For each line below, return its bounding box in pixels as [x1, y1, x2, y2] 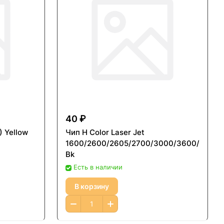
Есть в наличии [73, 163, 122, 171]
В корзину [74, 181, 109, 190]
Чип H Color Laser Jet [65, 127, 144, 137]
